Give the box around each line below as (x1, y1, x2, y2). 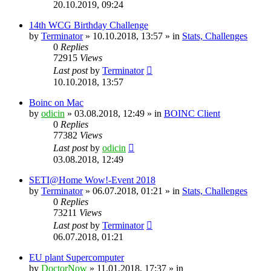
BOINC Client (164, 108, 220, 119)
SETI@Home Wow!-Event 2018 (29, 174, 155, 185)
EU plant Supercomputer (29, 252, 124, 263)
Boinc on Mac (29, 97, 83, 108)
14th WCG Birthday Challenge (29, 19, 148, 30)
